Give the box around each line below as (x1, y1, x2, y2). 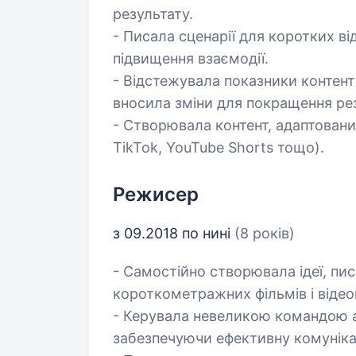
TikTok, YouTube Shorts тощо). (113, 139, 324, 156)
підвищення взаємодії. (113, 50, 269, 67)
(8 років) (234, 225, 295, 242)
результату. (113, 6, 193, 22)
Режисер (113, 183, 199, 206)
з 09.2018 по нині (113, 225, 234, 242)
